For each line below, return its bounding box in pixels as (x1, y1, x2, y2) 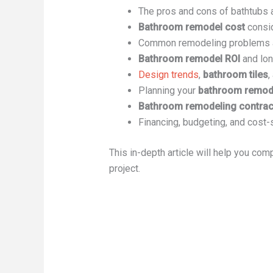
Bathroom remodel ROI (138, 53, 240, 65)
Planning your (138, 85, 198, 97)
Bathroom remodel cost (138, 21, 245, 34)
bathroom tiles (202, 69, 268, 81)
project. (108, 163, 140, 175)
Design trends (138, 69, 199, 81)
